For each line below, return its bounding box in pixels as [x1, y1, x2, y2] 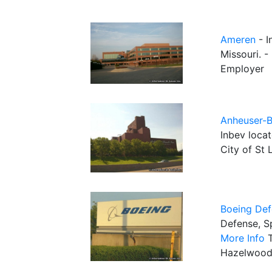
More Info [220, 232, 265, 245]
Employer [220, 63, 264, 75]
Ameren [220, 33, 256, 46]
